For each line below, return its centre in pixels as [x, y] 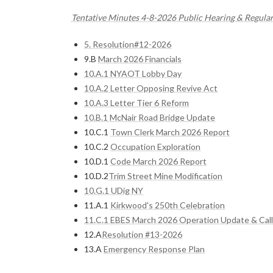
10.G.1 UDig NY [114, 190]
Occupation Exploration [155, 146]
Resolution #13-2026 [142, 234]
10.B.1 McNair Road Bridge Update [150, 117]
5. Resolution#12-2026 [128, 44]
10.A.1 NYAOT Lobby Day [133, 73]
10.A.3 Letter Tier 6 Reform [136, 102]
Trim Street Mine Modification [165, 175]
